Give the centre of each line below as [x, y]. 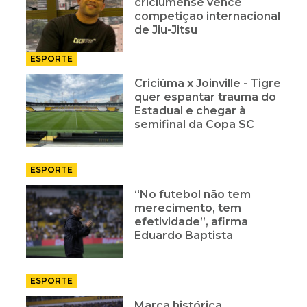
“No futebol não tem [193, 195]
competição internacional [208, 16]
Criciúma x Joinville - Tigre [208, 84]
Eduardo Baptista [184, 236]
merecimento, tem [188, 208]
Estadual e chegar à [191, 111]
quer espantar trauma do [206, 97]
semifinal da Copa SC [195, 125]
